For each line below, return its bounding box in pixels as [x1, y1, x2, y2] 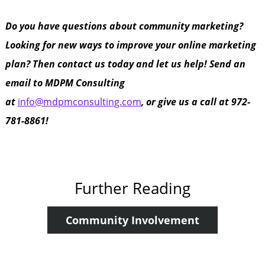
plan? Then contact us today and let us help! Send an [5, 57, 245, 70]
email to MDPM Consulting [5, 76, 125, 89]
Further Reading [74, 177, 190, 199]
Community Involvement [65, 213, 199, 227]
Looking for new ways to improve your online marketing [5, 38, 256, 51]
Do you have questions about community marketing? [5, 20, 243, 33]
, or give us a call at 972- [141, 95, 250, 108]
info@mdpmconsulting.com [17, 95, 141, 108]
